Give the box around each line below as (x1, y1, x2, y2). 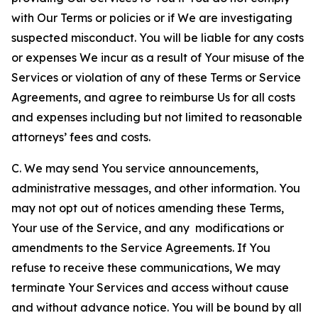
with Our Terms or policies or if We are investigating (11, 11, 292, 25)
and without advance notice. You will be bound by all (11, 300, 302, 314)
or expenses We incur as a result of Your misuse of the (11, 50, 305, 65)
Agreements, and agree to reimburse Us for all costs (11, 90, 295, 104)
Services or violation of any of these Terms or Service (11, 70, 301, 84)
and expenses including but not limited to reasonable (11, 110, 302, 124)
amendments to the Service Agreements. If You (11, 241, 270, 255)
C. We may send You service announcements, (11, 161, 258, 175)
